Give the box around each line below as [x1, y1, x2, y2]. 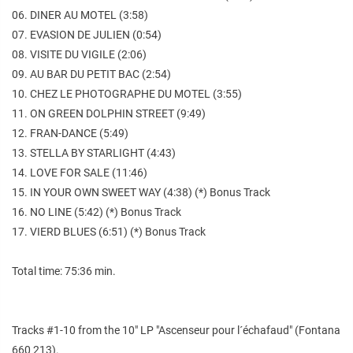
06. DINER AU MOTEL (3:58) [12, 8, 148, 21]
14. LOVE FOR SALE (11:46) [12, 165, 147, 179]
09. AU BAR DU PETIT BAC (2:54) [12, 67, 171, 80]
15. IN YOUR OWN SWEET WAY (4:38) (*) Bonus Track [12, 185, 270, 199]
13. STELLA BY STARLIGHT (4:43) [12, 146, 176, 159]
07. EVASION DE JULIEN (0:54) [12, 28, 162, 41]
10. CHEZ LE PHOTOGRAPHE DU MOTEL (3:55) [12, 87, 242, 100]
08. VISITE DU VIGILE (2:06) [12, 47, 147, 61]
